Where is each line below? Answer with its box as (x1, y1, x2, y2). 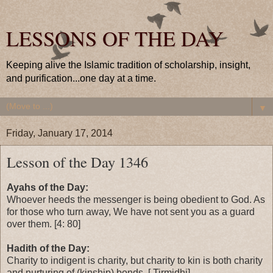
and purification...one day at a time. (6, 73, 156, 83)
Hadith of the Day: (7, 243, 90, 253)
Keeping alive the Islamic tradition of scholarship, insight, (6, 60, 250, 70)
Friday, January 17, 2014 (6, 128, 113, 138)
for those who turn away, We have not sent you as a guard (7, 206, 255, 217)
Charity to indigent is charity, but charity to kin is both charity (7, 255, 263, 266)
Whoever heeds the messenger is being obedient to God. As (7, 194, 265, 205)
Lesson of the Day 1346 (7, 152, 148, 172)
